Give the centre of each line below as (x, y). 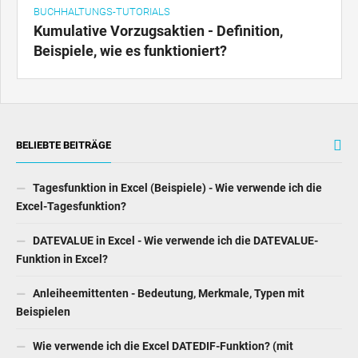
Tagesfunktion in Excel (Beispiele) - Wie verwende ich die (176, 188)
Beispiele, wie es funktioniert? (130, 51)
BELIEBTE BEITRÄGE (64, 145)
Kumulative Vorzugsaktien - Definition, (158, 31)
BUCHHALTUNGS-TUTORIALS (102, 12)
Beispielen (43, 312)
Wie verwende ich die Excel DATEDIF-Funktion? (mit (162, 346)
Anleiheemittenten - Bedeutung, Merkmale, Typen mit (167, 294)
